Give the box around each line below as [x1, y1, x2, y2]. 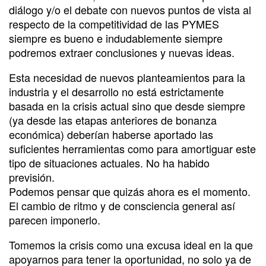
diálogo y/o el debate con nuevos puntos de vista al [9, 1, 251, 17]
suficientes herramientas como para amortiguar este [9, 140, 256, 156]
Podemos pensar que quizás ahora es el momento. [9, 183, 251, 199]
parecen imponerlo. [9, 211, 100, 227]
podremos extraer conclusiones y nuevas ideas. [9, 44, 235, 60]
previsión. [9, 169, 55, 185]
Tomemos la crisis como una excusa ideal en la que [9, 236, 253, 252]
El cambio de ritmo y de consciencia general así [9, 197, 235, 213]
